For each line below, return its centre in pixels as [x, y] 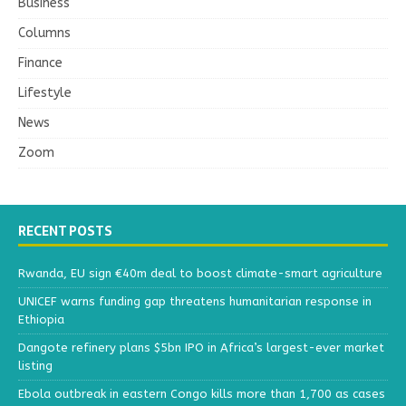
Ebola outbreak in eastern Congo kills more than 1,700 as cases [202, 393]
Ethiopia [41, 319]
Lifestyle [45, 92]
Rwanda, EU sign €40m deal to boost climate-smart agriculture [200, 273]
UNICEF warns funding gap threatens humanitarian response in [195, 301]
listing [35, 365]
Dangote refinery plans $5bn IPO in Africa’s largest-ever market [201, 347]
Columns [44, 33]
